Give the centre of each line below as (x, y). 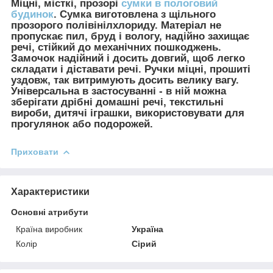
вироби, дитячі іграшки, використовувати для (128, 113)
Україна (148, 229)
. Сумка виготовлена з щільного (135, 14)
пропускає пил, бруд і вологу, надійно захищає (130, 36)
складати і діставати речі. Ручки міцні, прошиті (131, 69)
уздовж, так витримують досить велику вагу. (125, 80)
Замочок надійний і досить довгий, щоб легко (128, 58)
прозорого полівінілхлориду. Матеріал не (116, 25)
